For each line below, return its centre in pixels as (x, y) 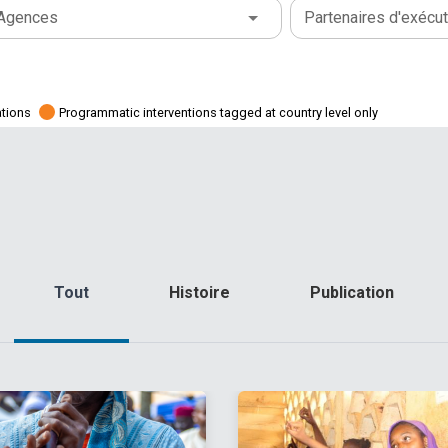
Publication (352, 292)
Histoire (199, 292)
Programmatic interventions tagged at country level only (218, 112)
